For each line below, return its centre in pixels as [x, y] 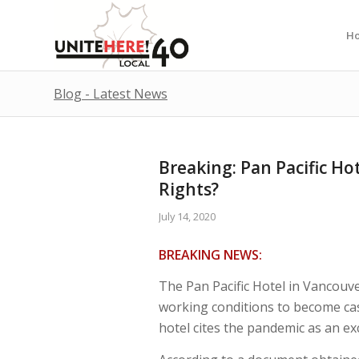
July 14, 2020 [187, 216]
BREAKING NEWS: [214, 254]
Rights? [189, 189]
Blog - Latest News [111, 94]
